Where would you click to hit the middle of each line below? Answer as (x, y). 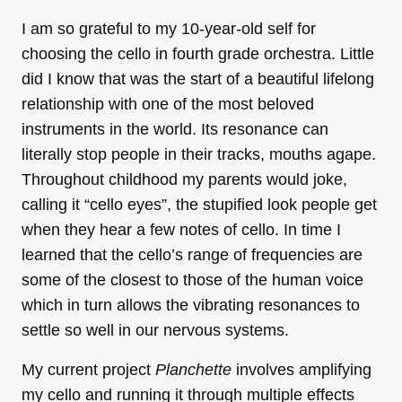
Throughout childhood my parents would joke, (184, 179)
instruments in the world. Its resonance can (175, 129)
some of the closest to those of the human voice (192, 280)
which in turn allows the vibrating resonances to (191, 305)
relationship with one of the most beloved (168, 104)
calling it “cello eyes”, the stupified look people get (199, 204)
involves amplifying (301, 369)
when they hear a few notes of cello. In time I (181, 229)
